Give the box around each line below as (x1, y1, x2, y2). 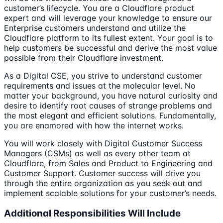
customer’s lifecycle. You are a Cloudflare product (4, 3, 194, 13)
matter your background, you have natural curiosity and (4, 91, 218, 101)
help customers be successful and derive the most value (4, 43, 217, 53)
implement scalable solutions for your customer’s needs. (4, 188, 217, 199)
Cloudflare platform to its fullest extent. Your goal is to (4, 33, 213, 43)
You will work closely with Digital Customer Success (4, 138, 202, 149)
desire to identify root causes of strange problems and (4, 101, 212, 111)
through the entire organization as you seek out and (4, 178, 202, 189)
